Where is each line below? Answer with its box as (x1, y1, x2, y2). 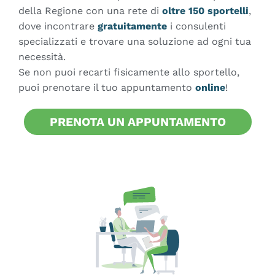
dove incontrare (18, 20, 98, 32)
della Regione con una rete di (18, 4, 162, 17)
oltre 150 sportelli (162, 4, 249, 17)
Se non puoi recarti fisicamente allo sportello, (18, 66, 239, 78)
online (195, 81, 225, 93)
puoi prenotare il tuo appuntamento (18, 81, 195, 93)
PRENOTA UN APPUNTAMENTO (49, 114, 226, 129)
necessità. (18, 50, 66, 63)
